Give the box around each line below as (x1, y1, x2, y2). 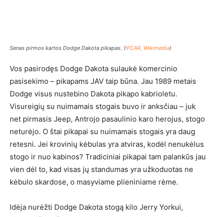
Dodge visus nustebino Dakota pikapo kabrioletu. (10, 89, 177, 98)
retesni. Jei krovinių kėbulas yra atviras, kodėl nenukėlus (10, 139, 204, 149)
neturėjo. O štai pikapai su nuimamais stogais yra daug (10, 127, 195, 136)
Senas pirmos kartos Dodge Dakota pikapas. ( (10, 45, 125, 51)
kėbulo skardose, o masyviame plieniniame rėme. (10, 177, 178, 186)
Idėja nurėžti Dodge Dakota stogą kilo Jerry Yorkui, (10, 202, 183, 212)
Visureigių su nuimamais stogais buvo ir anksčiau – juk (10, 102, 196, 111)
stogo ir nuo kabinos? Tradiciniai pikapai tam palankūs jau (10, 152, 206, 161)
